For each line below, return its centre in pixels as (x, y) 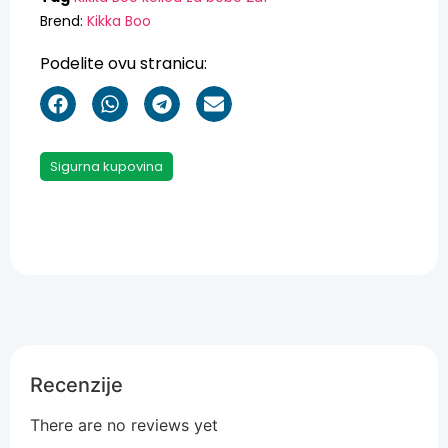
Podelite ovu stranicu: (123, 64)
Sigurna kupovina (106, 167)
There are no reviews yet (124, 425)
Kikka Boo (119, 21)
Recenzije (76, 385)
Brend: (63, 21)
